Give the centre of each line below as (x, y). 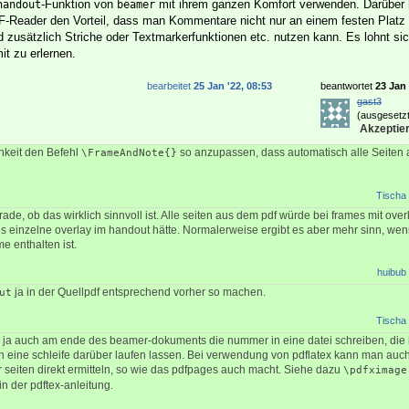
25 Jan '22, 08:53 (233, 86)
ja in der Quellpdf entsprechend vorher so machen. (139, 293)
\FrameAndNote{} (129, 153)
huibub (392, 273)
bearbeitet (170, 86)
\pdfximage (375, 371)
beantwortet (348, 86)
